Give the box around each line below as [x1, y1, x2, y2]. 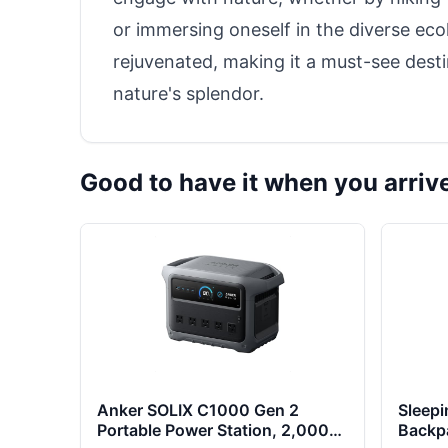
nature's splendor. [113, 83, 264, 104]
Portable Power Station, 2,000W [97, 420, 345, 440]
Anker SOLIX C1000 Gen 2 [97, 400, 299, 420]
